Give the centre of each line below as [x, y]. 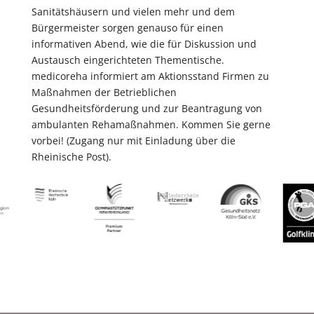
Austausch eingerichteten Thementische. [128, 60]
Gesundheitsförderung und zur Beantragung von [146, 108]
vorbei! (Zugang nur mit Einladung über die [133, 141]
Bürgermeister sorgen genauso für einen [127, 28]
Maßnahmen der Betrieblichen [104, 92]
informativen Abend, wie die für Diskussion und [144, 44]
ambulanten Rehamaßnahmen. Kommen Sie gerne [151, 124]
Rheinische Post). [71, 157]
